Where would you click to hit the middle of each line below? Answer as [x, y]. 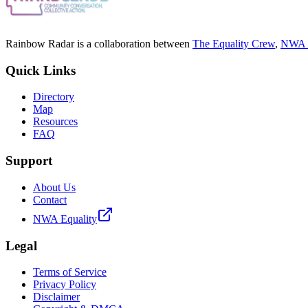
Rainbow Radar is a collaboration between [98, 44]
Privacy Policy [65, 285]
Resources [55, 122]
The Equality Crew [234, 44]
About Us [54, 187]
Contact [50, 199]
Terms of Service [70, 272]
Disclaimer [56, 297]
